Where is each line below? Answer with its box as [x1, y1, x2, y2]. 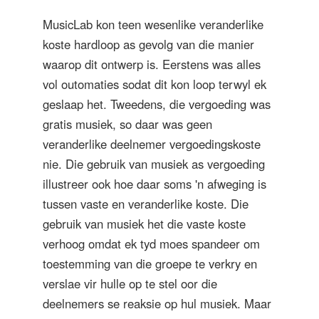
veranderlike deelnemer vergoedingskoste [43, 135, 261, 152]
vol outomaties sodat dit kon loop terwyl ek [43, 75, 266, 93]
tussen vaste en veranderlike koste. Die [43, 194, 249, 212]
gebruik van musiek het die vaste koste [43, 214, 246, 232]
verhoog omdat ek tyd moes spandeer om [43, 234, 260, 252]
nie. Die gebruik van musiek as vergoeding [43, 155, 265, 172]
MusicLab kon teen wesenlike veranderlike [43, 15, 263, 33]
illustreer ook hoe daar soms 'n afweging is [43, 174, 266, 192]
